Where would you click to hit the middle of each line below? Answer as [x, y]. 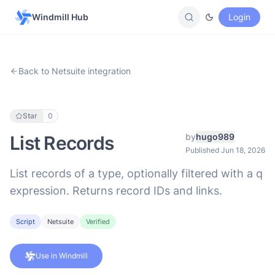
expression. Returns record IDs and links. [116, 191]
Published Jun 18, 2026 [225, 150]
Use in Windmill [62, 256]
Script [25, 222]
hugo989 [215, 137]
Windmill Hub [60, 17]
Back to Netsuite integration [75, 71]
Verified [98, 222]
